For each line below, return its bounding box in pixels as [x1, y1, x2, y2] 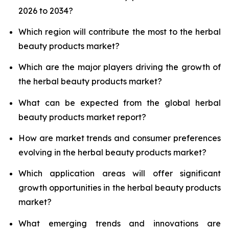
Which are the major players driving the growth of [18, 62, 221, 73]
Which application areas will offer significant [18, 168, 221, 179]
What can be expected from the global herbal [18, 97, 221, 108]
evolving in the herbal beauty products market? [18, 147, 207, 157]
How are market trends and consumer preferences [18, 132, 221, 143]
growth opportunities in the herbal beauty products [18, 182, 221, 193]
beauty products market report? [18, 111, 146, 122]
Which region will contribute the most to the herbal [18, 26, 221, 37]
